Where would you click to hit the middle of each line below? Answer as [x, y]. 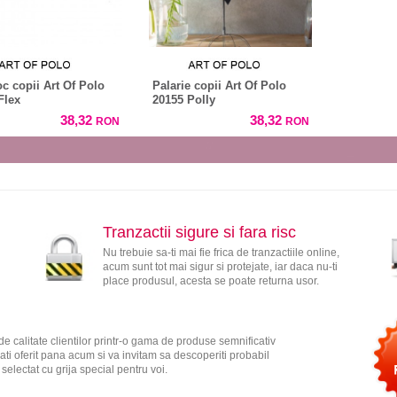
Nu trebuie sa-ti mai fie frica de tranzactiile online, [221, 252]
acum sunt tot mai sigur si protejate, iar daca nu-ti [220, 266]
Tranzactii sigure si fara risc [199, 232]
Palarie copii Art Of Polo [219, 85]
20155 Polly [183, 99]
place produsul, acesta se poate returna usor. [210, 280]
